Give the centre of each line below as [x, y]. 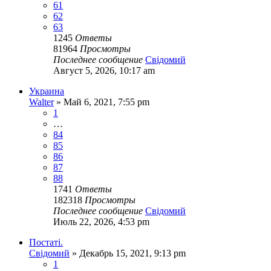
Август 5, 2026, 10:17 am [104, 70]
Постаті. [46, 242]
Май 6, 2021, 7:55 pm [106, 102]
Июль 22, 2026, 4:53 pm [101, 221]
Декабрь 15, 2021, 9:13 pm [132, 253]
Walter [41, 102]
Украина [47, 91]
